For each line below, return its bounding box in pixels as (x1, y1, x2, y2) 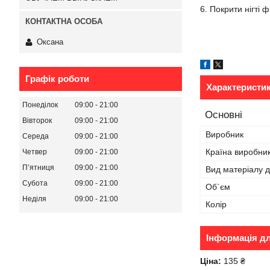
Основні (205, 109, 242, 121)
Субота (22, 178, 48, 187)
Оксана (37, 37, 63, 46)
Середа (22, 131, 49, 140)
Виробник (206, 130, 243, 139)
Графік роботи (25, 73, 89, 84)
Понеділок (22, 100, 58, 109)
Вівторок (22, 116, 52, 125)
